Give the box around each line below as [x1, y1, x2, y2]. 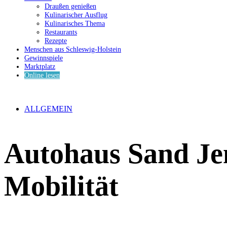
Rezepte [45, 37, 67, 45]
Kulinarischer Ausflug [45, 11, 107, 19]
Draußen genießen [45, 3, 96, 11]
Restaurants [45, 28, 77, 36]
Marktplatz [24, 63, 55, 71]
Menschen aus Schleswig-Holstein [24, 46, 121, 54]
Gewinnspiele [24, 54, 63, 62]
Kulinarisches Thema [45, 20, 105, 28]
